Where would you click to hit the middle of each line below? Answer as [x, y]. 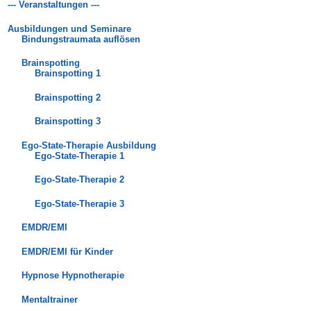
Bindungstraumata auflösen [81, 39]
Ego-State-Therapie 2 [80, 180]
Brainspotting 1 [68, 74]
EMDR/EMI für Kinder [67, 251]
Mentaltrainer [49, 299]
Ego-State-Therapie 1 [80, 155]
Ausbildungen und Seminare [70, 28]
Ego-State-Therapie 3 [80, 203]
